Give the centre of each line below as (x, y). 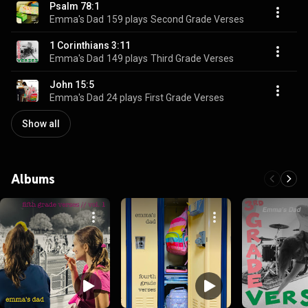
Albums (33, 179)
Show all (41, 124)
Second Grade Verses (197, 19)
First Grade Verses (185, 97)
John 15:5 (72, 84)
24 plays (124, 97)
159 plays (127, 19)
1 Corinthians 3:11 (90, 45)
